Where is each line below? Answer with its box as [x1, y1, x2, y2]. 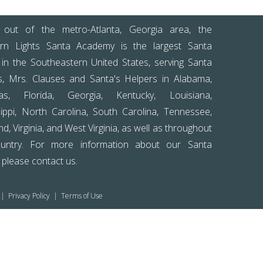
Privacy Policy [8, 191, 50, 201]
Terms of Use [61, 191, 103, 201]
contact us [32, 154, 76, 167]
